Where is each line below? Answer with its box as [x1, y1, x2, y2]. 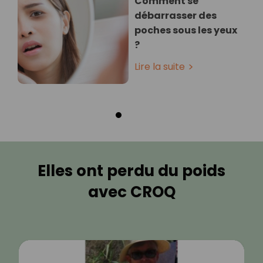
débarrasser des [134, 9, 217, 23]
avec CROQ [87, 181, 176, 203]
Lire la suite [134, 60, 185, 74]
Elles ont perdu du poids [38, 160, 225, 182]
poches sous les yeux [134, 23, 237, 38]
